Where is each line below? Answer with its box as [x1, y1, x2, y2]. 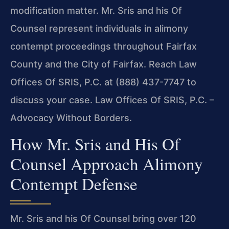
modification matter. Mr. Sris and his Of [10, 5, 182, 16]
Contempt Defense [10, 172, 138, 195]
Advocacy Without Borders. [10, 112, 132, 123]
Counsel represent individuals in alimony [10, 22, 188, 34]
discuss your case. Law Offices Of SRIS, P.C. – [10, 94, 214, 105]
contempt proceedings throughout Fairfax [10, 40, 197, 52]
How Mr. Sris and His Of [10, 132, 180, 155]
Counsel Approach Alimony [10, 152, 203, 175]
